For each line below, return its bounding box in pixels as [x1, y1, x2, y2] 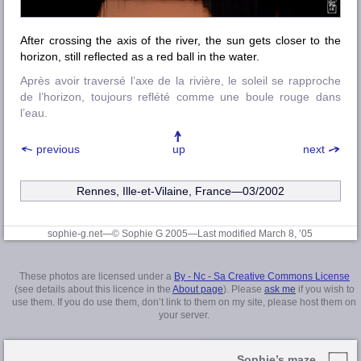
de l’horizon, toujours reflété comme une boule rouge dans [20, 89, 341, 103]
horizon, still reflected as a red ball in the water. [20, 49, 259, 63]
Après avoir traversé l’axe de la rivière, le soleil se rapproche [20, 73, 341, 87]
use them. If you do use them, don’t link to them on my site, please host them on [12, 297, 357, 308]
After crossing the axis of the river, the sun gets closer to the [20, 33, 341, 47]
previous [36, 142, 81, 156]
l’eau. [20, 106, 48, 119]
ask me [264, 284, 296, 295]
